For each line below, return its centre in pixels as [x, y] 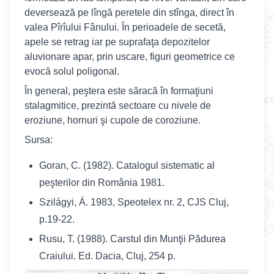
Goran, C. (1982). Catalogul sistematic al [127, 165]
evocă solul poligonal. [72, 71]
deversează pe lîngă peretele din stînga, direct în [129, 13]
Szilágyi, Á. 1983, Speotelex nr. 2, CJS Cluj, [134, 202]
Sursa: [39, 140]
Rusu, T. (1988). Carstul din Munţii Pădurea [132, 239]
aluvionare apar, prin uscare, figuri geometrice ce [130, 57]
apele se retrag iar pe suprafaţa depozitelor [117, 42]
